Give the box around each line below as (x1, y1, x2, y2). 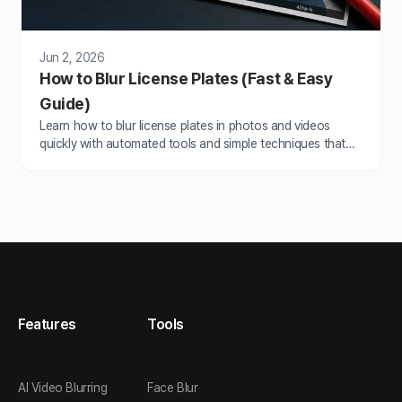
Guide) (39, 93, 91, 113)
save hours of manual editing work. (39, 153, 231, 169)
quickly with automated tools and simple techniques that (39, 135, 345, 151)
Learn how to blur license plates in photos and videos (39, 118, 330, 133)
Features (18, 315, 76, 333)
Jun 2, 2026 (39, 49, 105, 65)
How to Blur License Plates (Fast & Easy (39, 68, 333, 88)
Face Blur (147, 380, 198, 395)
